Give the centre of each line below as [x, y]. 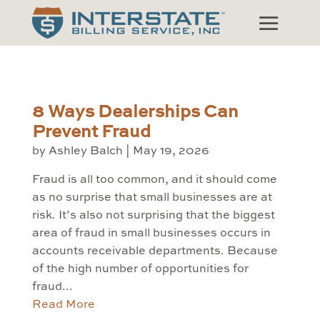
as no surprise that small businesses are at [152, 198]
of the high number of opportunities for [140, 270]
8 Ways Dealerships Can [135, 113]
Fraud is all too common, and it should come [154, 180]
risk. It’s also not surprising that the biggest [153, 216]
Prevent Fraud [91, 133]
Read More [63, 305]
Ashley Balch [85, 152]
